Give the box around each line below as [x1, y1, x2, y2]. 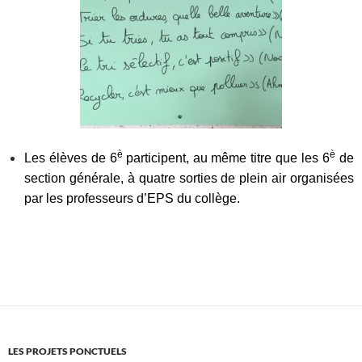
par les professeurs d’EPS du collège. [24, 192, 240, 206]
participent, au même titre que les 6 [125, 151, 330, 166]
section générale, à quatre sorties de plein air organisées [24, 171, 354, 186]
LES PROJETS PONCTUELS [8, 345, 127, 358]
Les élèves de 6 [24, 151, 117, 166]
